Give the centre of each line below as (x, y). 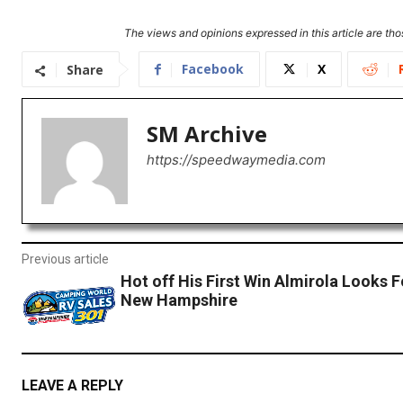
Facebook (213, 69)
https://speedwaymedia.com (236, 160)
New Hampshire (179, 300)
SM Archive (207, 134)
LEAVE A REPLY (72, 386)
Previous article (65, 260)
